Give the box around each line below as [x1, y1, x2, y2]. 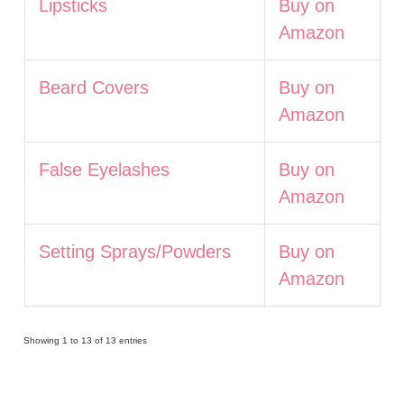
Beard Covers [38, 77, 149, 97]
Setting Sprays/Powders [38, 241, 231, 262]
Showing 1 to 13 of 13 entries [23, 335, 148, 345]
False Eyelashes [38, 159, 170, 179]
